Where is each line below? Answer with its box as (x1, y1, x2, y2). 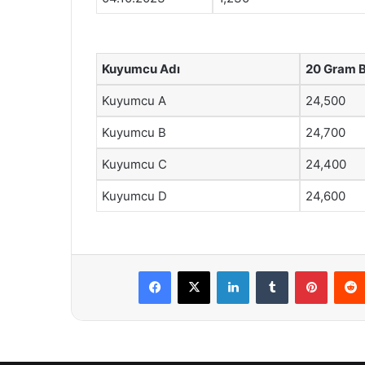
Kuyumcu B (102, 124, 166, 140)
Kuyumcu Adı (102, 60, 180, 77)
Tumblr (288, 264, 322, 277)
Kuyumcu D (102, 187, 167, 204)
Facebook (170, 264, 220, 277)
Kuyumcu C (102, 156, 167, 172)
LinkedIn (248, 264, 291, 277)
